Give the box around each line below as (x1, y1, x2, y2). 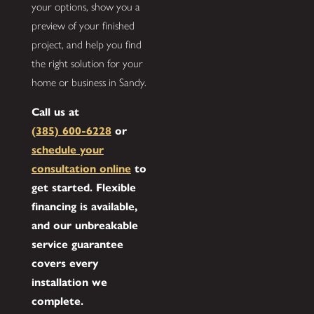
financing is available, (31, 200, 137, 214)
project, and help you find (31, 37, 142, 51)
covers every (31, 257, 98, 271)
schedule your (31, 143, 104, 157)
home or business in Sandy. (31, 75, 146, 89)
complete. (31, 294, 83, 308)
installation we (31, 275, 107, 289)
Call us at (31, 105, 79, 119)
